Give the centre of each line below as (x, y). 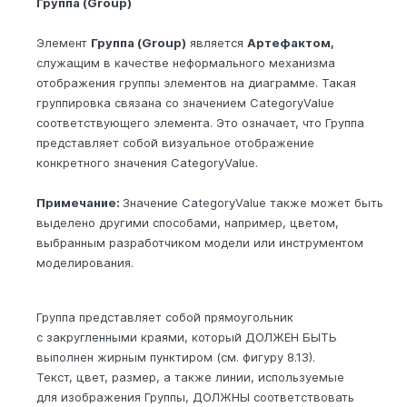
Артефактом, (291, 43)
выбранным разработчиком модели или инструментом (200, 243)
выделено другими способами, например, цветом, (188, 223)
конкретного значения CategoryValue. (147, 163)
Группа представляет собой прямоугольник (165, 318)
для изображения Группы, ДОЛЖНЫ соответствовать (195, 397)
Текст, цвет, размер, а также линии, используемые (190, 377)
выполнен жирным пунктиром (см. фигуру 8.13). (176, 357)
